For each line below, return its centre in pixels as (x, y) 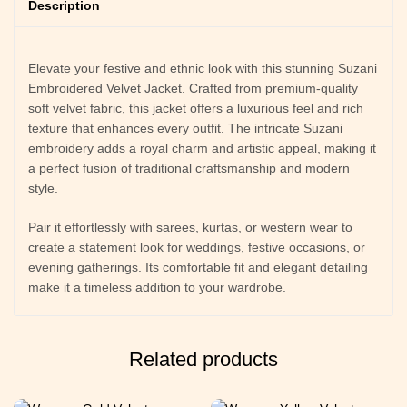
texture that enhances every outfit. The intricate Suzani (185, 128)
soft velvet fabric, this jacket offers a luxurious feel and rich (196, 108)
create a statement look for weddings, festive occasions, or (197, 247)
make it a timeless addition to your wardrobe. (157, 287)
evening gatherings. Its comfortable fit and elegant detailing (198, 267)
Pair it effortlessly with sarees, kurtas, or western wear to (190, 227)
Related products (203, 359)
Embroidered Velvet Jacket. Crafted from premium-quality (193, 88)
